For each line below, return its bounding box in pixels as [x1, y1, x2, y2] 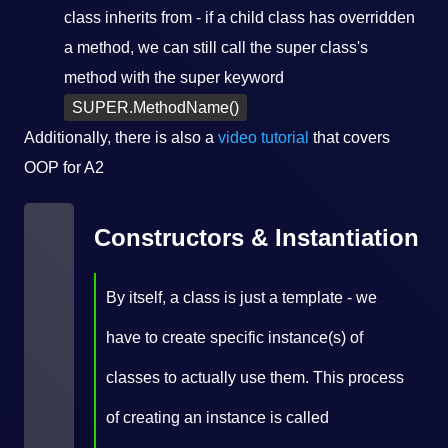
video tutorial [218, 129, 309, 146]
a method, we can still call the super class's [64, 39, 368, 56]
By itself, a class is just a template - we [106, 289, 377, 306]
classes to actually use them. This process [106, 369, 404, 386]
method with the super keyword [64, 69, 284, 86]
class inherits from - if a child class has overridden [64, 9, 415, 26]
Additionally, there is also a [24, 129, 218, 146]
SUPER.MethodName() [72, 99, 239, 116]
